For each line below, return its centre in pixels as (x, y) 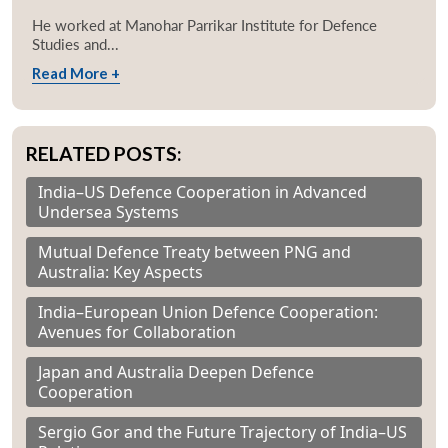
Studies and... (75, 44)
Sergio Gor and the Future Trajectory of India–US (222, 432)
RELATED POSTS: (104, 154)
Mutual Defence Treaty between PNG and (194, 252)
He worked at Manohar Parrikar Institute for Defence (204, 25)
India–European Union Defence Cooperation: (208, 312)
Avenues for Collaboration (137, 332)
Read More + (76, 73)
